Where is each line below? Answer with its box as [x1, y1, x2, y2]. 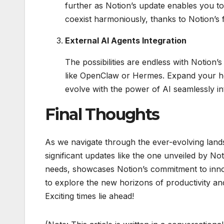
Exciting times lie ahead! [45, 191, 134, 201]
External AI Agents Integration [65, 35, 186, 45]
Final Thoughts [45, 104, 159, 124]
